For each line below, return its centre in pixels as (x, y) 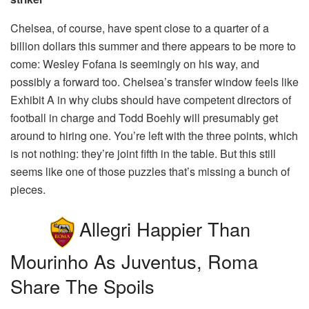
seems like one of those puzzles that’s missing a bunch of (150, 172)
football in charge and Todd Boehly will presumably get (144, 118)
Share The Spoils (82, 286)
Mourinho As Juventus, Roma (134, 261)
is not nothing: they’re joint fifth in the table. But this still (143, 154)
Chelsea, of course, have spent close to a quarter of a (140, 28)
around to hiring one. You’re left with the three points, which (154, 136)
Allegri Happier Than (165, 229)
